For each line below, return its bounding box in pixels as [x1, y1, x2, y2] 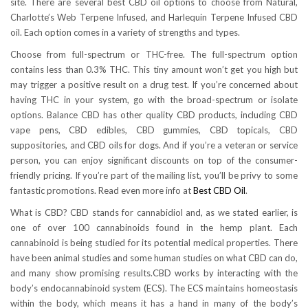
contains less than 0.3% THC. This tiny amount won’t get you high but [10, 64, 298, 76]
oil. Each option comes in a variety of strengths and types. [10, 27, 240, 38]
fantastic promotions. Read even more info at [10, 185, 193, 197]
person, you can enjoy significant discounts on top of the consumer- [10, 155, 298, 166]
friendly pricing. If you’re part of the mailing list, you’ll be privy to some [10, 170, 298, 181]
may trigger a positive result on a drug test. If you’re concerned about [10, 79, 298, 91]
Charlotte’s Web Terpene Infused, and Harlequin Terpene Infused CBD [10, 12, 298, 23]
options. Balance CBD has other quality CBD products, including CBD [10, 109, 298, 121]
